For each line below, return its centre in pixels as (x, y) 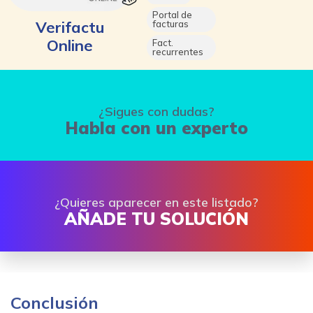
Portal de (172, 15)
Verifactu (70, 27)
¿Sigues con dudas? (156, 111)
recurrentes (178, 52)
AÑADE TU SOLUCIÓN (156, 218)
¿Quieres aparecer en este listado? (156, 202)
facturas (170, 24)
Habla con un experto (156, 128)
